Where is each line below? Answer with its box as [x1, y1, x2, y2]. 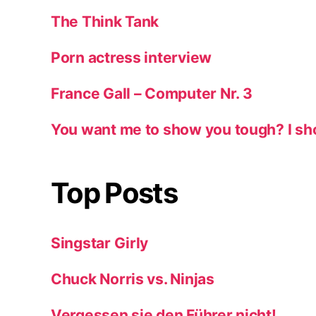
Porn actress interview [51, 48, 212, 66]
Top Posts [51, 175, 178, 210]
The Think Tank [51, 12, 159, 30]
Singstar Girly [51, 233, 149, 252]
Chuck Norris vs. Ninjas [51, 269, 214, 288]
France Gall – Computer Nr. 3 [51, 84, 253, 102]
